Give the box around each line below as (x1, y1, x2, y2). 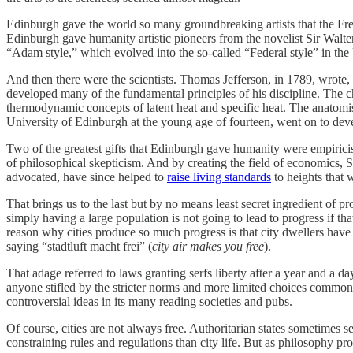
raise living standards (167, 169, 271, 184)
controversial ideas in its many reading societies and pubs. (6, 294, 292, 308)
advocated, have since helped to (6, 169, 167, 184)
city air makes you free (152, 239, 264, 253)
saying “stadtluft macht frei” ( (6, 239, 152, 253)
